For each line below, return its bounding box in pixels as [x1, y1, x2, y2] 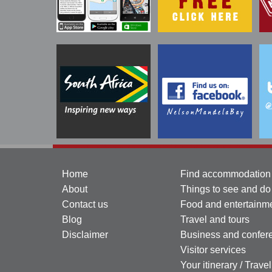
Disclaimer [62, 229, 108, 240]
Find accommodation [180, 168, 271, 179]
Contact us [62, 199, 108, 209]
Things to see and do [180, 183, 271, 194]
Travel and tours [180, 214, 250, 225]
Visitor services [180, 244, 246, 255]
